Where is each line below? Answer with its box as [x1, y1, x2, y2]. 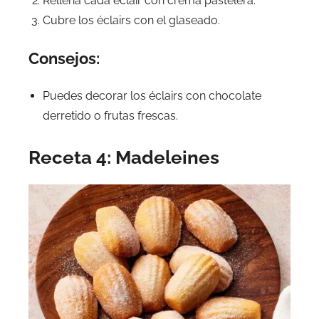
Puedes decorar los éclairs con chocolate [43, 89, 261, 103]
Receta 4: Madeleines [28, 147, 219, 169]
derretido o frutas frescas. [43, 109, 178, 123]
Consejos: [28, 49, 100, 68]
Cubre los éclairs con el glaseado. [43, 14, 220, 28]
